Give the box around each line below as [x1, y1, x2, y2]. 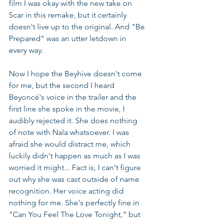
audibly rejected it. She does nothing [9, 116, 139, 125]
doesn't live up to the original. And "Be [9, 22, 147, 31]
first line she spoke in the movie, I [9, 104, 127, 113]
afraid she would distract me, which [9, 139, 132, 149]
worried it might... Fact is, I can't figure [9, 163, 143, 172]
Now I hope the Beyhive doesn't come [9, 69, 144, 78]
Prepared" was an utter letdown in [9, 34, 128, 43]
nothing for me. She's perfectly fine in [9, 198, 141, 207]
